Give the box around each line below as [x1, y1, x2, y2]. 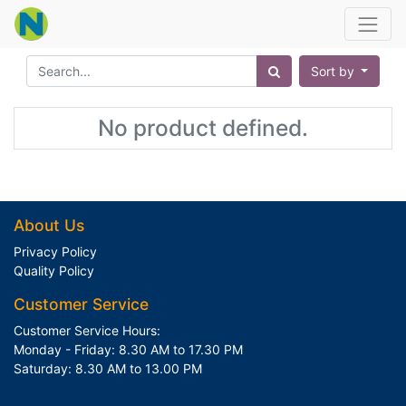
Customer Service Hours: [14, 323, 160, 338]
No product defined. [98, 114, 308, 141]
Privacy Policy [14, 244, 97, 259]
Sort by [310, 63, 354, 79]
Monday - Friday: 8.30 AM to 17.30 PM [14, 342, 243, 357]
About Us [14, 216, 84, 235]
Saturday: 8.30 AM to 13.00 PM [14, 361, 202, 376]
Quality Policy [14, 263, 94, 278]
